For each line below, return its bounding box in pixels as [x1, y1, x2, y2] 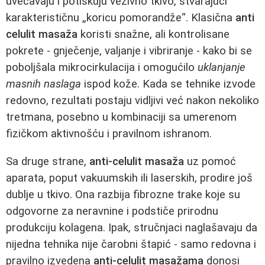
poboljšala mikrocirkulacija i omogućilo [6, 61, 198, 75]
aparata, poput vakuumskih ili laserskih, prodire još [6, 171, 253, 185]
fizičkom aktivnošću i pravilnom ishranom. [6, 127, 212, 141]
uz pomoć [184, 154, 236, 168]
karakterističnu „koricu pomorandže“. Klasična [6, 11, 235, 25]
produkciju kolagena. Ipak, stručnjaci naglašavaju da [6, 221, 257, 234]
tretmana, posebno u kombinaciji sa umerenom [6, 111, 237, 124]
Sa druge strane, [6, 154, 89, 168]
